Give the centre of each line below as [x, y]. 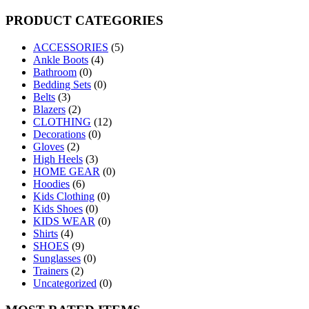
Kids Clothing [64, 196]
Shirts [46, 233]
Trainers [51, 270]
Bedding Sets [62, 84]
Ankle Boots [61, 59]
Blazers [49, 109]
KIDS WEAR [64, 221]
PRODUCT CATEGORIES [84, 21]
